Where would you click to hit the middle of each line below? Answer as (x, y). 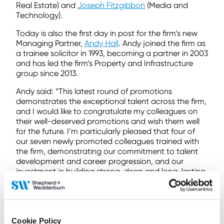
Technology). (39, 15)
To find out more (40, 214)
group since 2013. (47, 73)
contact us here (88, 214)
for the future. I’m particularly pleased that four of (105, 131)
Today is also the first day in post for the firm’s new (107, 33)
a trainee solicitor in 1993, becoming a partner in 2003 (112, 53)
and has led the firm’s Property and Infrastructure (104, 63)
